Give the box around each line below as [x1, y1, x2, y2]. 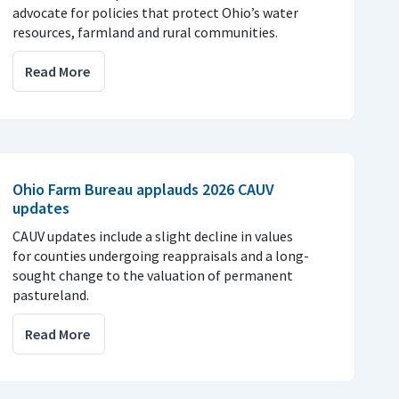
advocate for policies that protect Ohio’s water [12, 3, 298, 21]
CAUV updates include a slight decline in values [12, 226, 293, 245]
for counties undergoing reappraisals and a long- [12, 246, 309, 265]
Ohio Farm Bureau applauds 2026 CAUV [12, 178, 274, 199]
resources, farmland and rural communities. [12, 22, 278, 41]
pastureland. [12, 285, 89, 304]
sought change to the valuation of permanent [12, 265, 293, 284]
